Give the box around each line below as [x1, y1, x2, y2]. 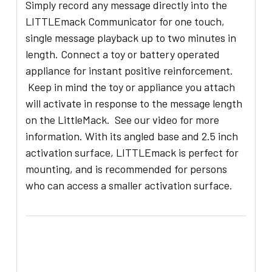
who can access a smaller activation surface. [25, 178, 233, 192]
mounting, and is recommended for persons [25, 162, 228, 176]
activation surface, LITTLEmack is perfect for [25, 146, 239, 160]
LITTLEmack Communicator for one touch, [25, 15, 225, 29]
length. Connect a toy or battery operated [25, 47, 220, 61]
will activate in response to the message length [25, 97, 243, 110]
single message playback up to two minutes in [25, 31, 237, 45]
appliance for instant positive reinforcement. [25, 64, 234, 78]
